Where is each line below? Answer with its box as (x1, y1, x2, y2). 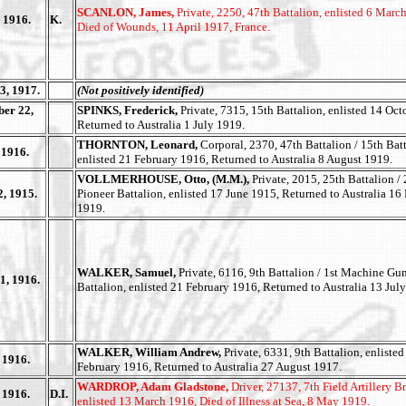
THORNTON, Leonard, (77, 138, 200, 151)
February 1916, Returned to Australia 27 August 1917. (77, 360, 342, 373)
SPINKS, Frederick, (77, 103, 178, 117)
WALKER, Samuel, (77, 266, 179, 279)
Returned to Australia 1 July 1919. (77, 118, 245, 131)
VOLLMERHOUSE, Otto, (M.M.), (77, 172, 252, 186)
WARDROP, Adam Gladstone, (77, 380, 231, 393)
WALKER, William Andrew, (77, 345, 224, 359)
